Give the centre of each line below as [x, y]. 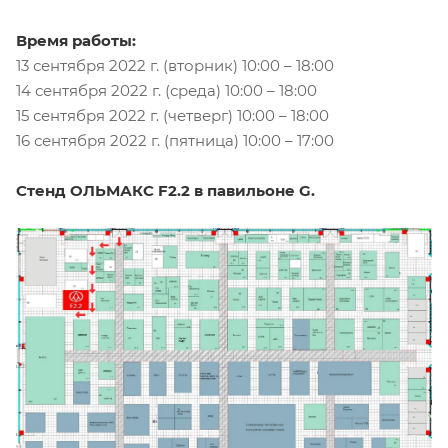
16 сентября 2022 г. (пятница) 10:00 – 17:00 [175, 140]
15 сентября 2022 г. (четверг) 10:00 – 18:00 [172, 115]
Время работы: [76, 40]
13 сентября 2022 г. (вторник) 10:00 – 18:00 [175, 65]
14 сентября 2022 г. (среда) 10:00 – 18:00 [166, 90]
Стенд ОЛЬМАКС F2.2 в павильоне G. [165, 190]
